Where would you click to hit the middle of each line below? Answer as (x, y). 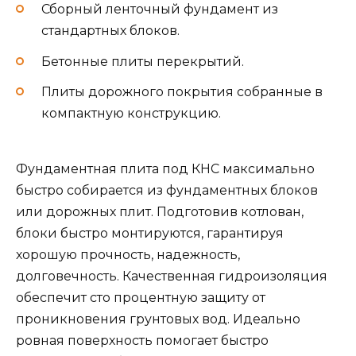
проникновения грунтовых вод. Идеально (158, 319)
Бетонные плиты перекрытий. (143, 61)
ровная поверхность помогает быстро (142, 341)
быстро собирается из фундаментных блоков (167, 191)
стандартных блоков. (110, 31)
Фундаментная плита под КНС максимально (165, 169)
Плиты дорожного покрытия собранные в (182, 91)
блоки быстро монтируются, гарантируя (150, 234)
